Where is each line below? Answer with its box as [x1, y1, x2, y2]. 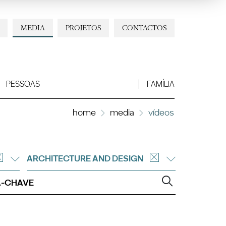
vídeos [148, 106, 174, 118]
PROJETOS [66, 23, 101, 32]
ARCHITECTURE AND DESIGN [26, 153, 143, 163]
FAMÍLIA [146, 79, 175, 89]
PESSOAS [6, 79, 40, 89]
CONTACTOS [122, 23, 166, 32]
